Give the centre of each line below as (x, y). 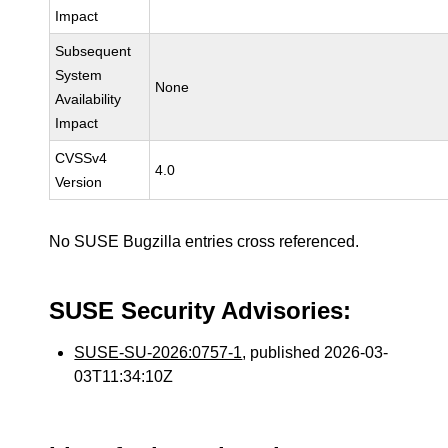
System (79, 75)
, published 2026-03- (315, 352)
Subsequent (93, 51)
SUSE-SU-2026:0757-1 (158, 352)
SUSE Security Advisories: (200, 310)
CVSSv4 (81, 158)
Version (79, 182)
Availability (88, 99)
